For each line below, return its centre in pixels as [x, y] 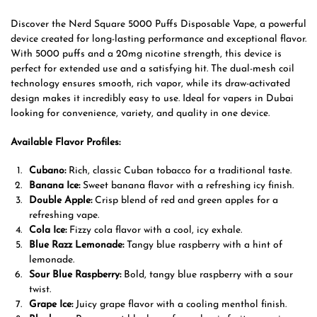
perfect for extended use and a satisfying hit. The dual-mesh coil [152, 69]
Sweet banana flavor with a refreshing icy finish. [187, 186]
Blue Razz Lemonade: [76, 246]
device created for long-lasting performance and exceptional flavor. [158, 40]
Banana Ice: [54, 186]
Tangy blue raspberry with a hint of [203, 246]
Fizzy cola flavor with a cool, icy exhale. [154, 231]
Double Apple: [60, 201]
